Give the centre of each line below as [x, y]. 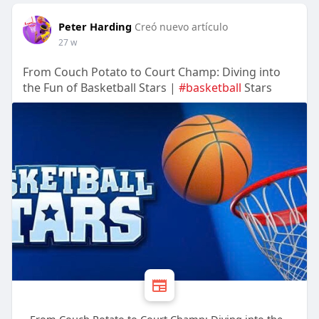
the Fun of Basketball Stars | [100, 88]
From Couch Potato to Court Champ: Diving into [151, 72]
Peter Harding [95, 27]
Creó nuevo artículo [181, 27]
